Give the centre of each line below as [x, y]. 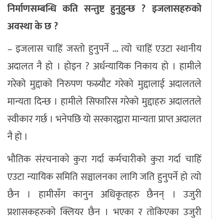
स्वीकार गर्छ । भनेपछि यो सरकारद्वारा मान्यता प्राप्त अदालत [104, 120]
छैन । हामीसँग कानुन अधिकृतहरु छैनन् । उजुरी [104, 195]
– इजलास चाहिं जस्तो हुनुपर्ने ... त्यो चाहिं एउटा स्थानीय [104, 49]
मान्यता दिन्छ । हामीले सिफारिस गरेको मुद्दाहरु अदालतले [104, 102]
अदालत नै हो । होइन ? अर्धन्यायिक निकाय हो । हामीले [104, 67]
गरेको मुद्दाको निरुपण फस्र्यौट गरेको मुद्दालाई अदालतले [104, 84]
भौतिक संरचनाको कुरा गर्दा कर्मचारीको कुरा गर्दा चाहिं [104, 160]
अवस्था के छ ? [33, 27]
